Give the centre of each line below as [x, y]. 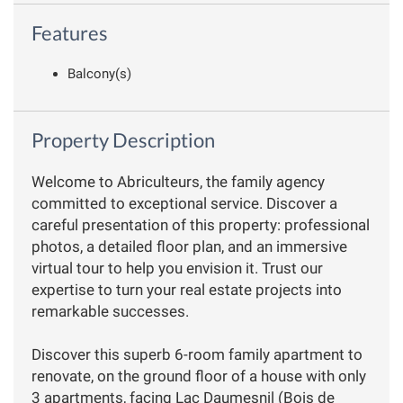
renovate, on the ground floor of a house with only [199, 376]
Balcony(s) [99, 73]
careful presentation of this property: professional [201, 224]
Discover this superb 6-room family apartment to [197, 354]
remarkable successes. [110, 311]
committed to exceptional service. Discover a [184, 203]
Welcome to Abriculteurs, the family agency [178, 181]
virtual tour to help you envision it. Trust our [177, 268]
